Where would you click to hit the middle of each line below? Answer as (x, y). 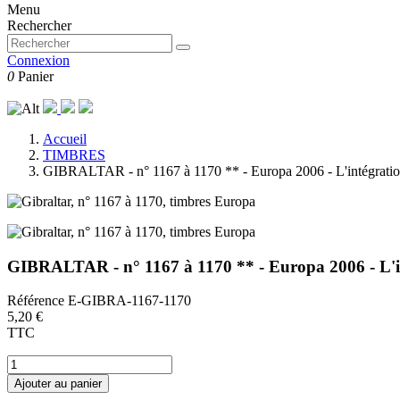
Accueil (65, 139)
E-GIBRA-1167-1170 (129, 301)
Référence (37, 301)
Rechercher (39, 25)
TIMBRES (74, 155)
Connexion (38, 60)
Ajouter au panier (58, 384)
